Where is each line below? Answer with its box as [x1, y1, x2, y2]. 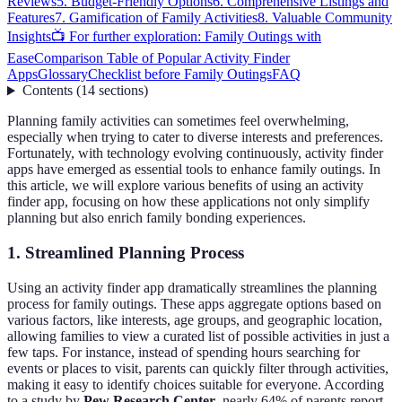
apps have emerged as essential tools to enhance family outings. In [7, 162, 380, 178]
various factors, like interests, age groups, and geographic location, [7, 311, 382, 328]
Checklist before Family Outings [88, 66, 272, 83]
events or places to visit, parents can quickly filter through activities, [7, 360, 389, 376]
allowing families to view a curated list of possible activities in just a [7, 328, 389, 344]
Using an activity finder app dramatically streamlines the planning [7, 279, 377, 295]
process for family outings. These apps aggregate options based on [7, 295, 381, 311]
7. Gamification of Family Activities [55, 10, 258, 26]
